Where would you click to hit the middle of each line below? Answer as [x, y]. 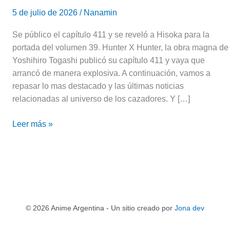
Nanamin [100, 12]
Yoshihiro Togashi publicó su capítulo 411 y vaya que [109, 60]
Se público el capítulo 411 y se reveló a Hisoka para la [111, 34]
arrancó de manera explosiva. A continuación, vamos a [111, 73]
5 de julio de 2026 [46, 12]
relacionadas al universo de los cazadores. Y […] [101, 99]
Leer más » [33, 124]
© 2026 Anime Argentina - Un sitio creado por [100, 208]
